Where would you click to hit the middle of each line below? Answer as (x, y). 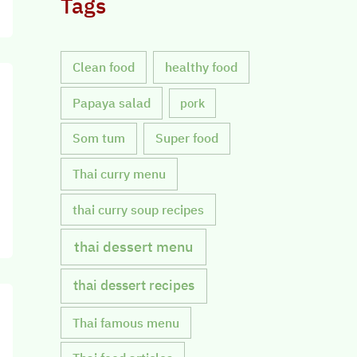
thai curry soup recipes (139, 209)
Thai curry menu (119, 174)
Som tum (99, 138)
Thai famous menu (126, 322)
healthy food (202, 67)
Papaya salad (112, 102)
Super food (187, 138)
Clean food (104, 67)
